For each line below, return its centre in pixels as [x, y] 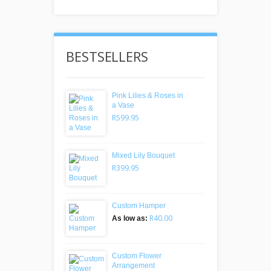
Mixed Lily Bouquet [143, 155]
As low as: [130, 218]
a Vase [123, 105]
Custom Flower [137, 256]
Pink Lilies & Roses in [148, 95]
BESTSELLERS [107, 56]
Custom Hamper [139, 205]
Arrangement [133, 265]
